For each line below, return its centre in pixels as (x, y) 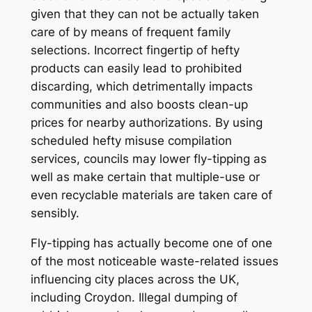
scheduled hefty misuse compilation (131, 140)
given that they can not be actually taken (145, 14)
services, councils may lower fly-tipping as (148, 158)
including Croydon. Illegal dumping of (134, 297)
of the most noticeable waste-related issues (154, 261)
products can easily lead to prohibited (136, 68)
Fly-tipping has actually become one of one (151, 243)
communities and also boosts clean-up (139, 104)
